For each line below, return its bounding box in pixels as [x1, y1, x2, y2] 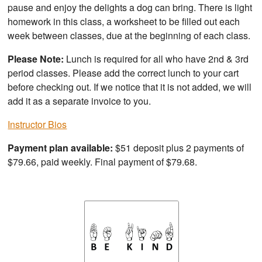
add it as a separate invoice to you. [8, 94, 151, 108]
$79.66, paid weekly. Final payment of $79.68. [8, 154, 198, 168]
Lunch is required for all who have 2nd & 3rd [64, 51, 249, 65]
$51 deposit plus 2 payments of [113, 140, 244, 154]
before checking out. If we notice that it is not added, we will [8, 80, 252, 94]
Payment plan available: [8, 140, 113, 154]
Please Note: [8, 51, 64, 65]
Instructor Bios [8, 117, 67, 131]
